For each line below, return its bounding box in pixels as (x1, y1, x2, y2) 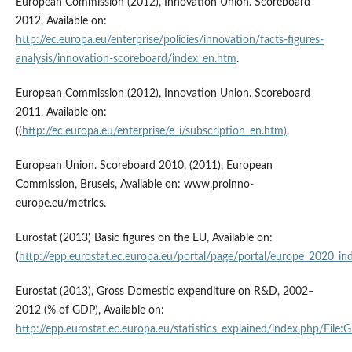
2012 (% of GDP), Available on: (15, 305, 164, 317)
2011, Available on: (15, 107, 107, 119)
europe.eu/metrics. (15, 198, 106, 210)
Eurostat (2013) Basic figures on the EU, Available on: (15, 233, 273, 244)
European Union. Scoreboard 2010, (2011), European (15, 160, 273, 172)
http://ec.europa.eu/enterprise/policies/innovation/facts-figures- (15, 35, 324, 46)
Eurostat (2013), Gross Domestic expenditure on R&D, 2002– (15, 286, 314, 298)
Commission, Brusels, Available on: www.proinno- (15, 179, 254, 191)
